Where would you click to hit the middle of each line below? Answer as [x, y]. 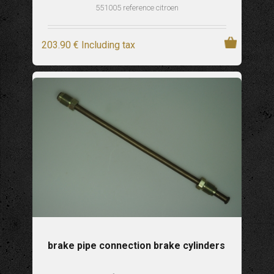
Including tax [108, 45]
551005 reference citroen [137, 8]
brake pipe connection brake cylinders [137, 246]
